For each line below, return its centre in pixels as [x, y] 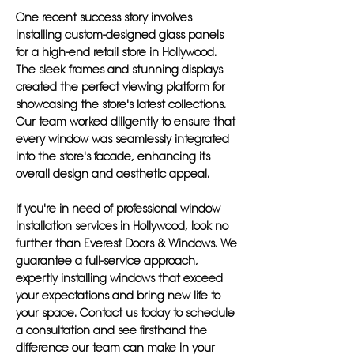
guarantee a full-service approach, [107, 261]
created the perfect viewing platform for [121, 87]
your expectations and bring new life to [118, 296]
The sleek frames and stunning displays [119, 70]
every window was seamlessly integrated [122, 139]
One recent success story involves [104, 17]
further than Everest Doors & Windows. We [126, 243]
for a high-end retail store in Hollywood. [116, 52]
